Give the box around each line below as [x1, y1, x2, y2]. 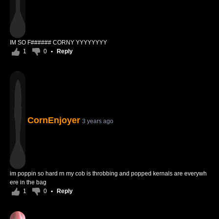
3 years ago [82, 118, 113, 125]
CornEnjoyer [27, 115, 80, 125]
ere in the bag [10, 179, 46, 186]
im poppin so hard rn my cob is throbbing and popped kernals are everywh [10, 170, 207, 177]
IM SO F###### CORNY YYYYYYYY [10, 39, 107, 46]
